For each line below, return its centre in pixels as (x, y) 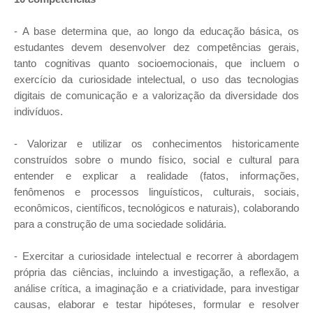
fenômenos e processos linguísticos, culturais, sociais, (156, 192)
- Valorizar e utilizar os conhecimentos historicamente (156, 144)
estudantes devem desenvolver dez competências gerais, (156, 47)
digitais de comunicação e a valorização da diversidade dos (156, 95)
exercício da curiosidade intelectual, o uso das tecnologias (156, 79)
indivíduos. (38, 111)
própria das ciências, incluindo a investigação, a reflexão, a (156, 272)
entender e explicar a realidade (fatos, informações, (156, 176)
